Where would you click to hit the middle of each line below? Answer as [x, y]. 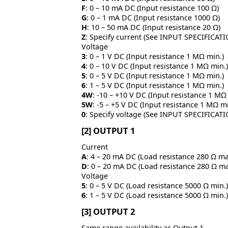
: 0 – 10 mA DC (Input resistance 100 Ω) [152, 8]
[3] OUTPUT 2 [108, 211]
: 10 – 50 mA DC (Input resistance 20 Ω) [154, 27]
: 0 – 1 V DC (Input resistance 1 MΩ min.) [155, 56]
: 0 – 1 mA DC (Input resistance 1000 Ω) [153, 17]
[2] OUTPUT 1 [108, 130]
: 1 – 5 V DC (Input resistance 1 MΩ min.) [155, 85]
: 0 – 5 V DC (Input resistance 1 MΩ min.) [155, 75]
